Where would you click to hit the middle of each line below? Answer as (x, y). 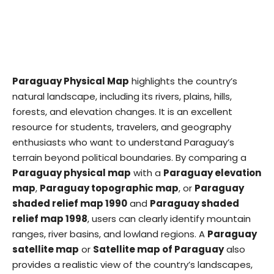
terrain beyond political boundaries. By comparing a (129, 157)
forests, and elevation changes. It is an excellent (122, 112)
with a (147, 173)
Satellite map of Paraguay (158, 249)
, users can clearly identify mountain (169, 219)
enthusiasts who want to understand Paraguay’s (123, 142)
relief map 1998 (50, 219)
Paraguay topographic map (109, 188)
